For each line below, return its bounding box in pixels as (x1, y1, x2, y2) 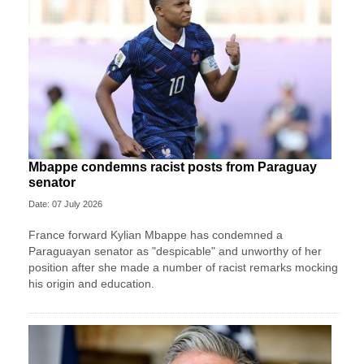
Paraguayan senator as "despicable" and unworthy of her (28, 245, 322, 258)
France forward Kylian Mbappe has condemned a (28, 228, 283, 242)
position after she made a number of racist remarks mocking (28, 261, 338, 275)
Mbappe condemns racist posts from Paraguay (28, 160, 317, 175)
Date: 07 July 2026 (28, 199, 102, 210)
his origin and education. (28, 277, 154, 291)
